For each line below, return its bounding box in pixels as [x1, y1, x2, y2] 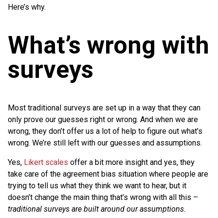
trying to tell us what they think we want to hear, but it [8, 181, 186, 190]
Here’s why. [8, 2, 46, 12]
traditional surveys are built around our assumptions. [8, 204, 186, 214]
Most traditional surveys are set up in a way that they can [8, 103, 200, 112]
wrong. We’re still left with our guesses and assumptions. [8, 138, 202, 147]
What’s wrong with [8, 31, 209, 60]
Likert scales [24, 157, 68, 167]
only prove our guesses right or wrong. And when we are [8, 114, 198, 124]
